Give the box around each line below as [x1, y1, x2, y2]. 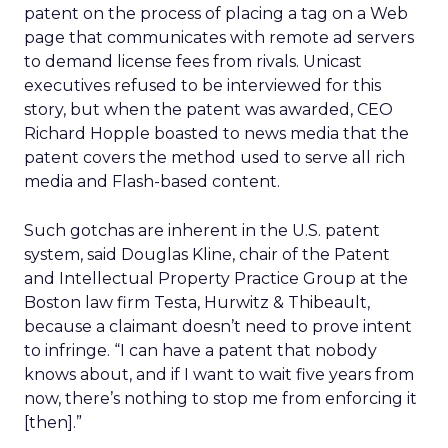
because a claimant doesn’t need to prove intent [24, 317, 412, 336]
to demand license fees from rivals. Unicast [24, 52, 362, 71]
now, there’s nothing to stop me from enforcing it [24, 389, 417, 408]
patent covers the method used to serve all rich [24, 148, 405, 167]
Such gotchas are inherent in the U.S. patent [24, 221, 380, 240]
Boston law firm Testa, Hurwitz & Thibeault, [24, 293, 370, 312]
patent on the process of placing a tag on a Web [24, 4, 408, 23]
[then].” [24, 413, 82, 432]
